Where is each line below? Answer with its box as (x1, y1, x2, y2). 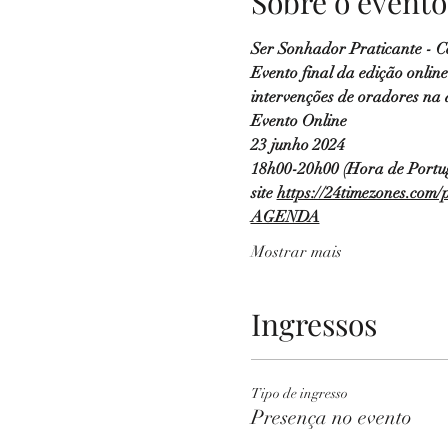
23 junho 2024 (250, 135, 345, 156)
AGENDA (250, 207, 320, 228)
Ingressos (250, 304, 377, 345)
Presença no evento (250, 405, 412, 431)
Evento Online (250, 111, 347, 132)
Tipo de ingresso (250, 385, 348, 403)
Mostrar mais (250, 242, 342, 263)
